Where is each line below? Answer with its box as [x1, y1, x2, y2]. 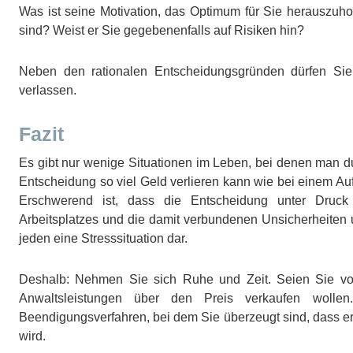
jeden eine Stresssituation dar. [19, 232, 188, 246]
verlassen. [19, 84, 76, 98]
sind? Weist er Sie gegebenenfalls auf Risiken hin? [19, 24, 304, 38]
